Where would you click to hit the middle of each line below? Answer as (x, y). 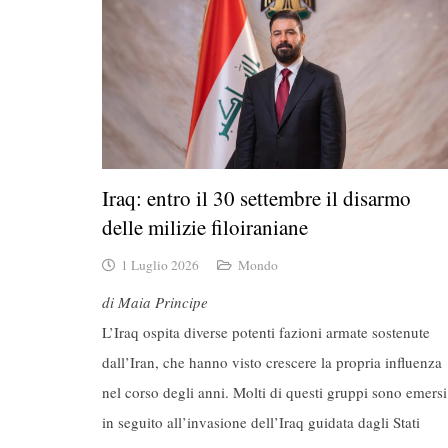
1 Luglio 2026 (160, 264)
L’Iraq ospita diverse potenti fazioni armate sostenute (266, 332)
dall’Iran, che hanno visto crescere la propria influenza (272, 362)
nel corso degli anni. (167, 392)
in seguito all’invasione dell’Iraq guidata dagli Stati (261, 422)
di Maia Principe (155, 302)
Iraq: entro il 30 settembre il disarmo (256, 198)
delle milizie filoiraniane (205, 227)
